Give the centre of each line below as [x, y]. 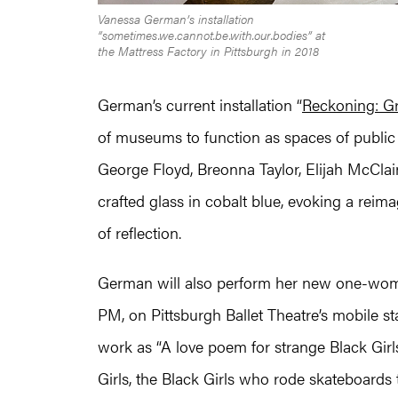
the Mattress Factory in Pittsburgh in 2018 [208, 50]
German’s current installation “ [200, 104]
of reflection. [139, 232]
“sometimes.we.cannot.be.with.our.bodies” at [211, 34]
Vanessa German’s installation [176, 18]
